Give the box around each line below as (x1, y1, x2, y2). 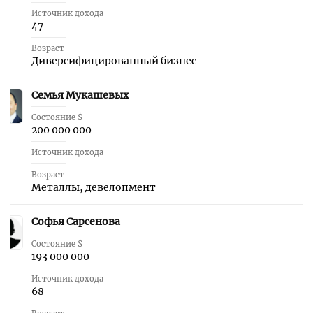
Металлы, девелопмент (31, 181, 156, 194)
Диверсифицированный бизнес (31, 54, 196, 67)
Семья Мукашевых (31, 89, 129, 101)
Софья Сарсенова (31, 215, 120, 228)
